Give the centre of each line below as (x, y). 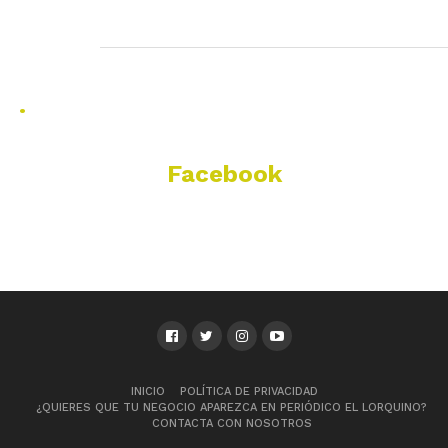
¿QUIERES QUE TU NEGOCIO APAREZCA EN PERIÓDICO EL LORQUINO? (231, 407)
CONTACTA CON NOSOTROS (231, 423)
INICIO (147, 391)
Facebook (224, 174)
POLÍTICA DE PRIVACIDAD (248, 391)
